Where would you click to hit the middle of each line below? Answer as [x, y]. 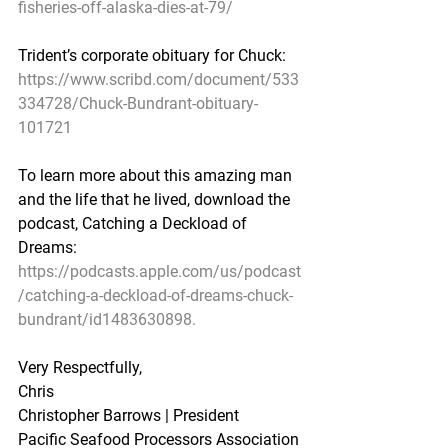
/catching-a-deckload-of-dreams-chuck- [155, 295]
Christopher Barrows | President [128, 415]
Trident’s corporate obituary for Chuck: [152, 55]
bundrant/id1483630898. [107, 319]
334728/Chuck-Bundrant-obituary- [138, 103]
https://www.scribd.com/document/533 [158, 79]
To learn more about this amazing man [157, 175]
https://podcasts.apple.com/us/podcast [159, 271]
